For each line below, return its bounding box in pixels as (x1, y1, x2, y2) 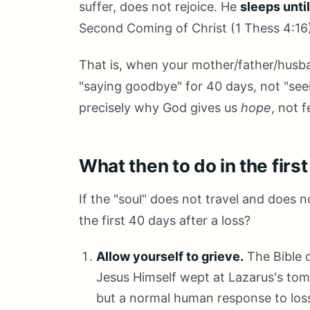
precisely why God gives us (79, 100, 241, 115)
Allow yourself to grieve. (96, 249, 244, 264)
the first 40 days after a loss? (79, 213, 250, 228)
